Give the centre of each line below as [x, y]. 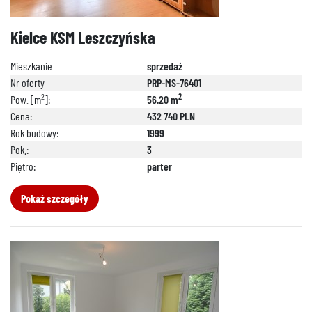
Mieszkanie [31, 66]
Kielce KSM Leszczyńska [83, 37]
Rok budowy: [34, 133]
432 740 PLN [171, 116]
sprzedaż [165, 66]
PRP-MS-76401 [174, 83]
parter [159, 166]
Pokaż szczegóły [55, 198]
